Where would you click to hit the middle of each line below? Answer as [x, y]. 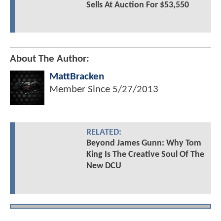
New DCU [104, 166]
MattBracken [77, 77]
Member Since [81, 90]
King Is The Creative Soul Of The [145, 155]
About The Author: [50, 59]
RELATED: [104, 133]
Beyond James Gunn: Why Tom [144, 144]
